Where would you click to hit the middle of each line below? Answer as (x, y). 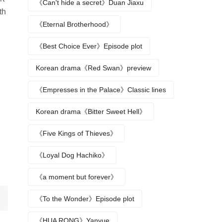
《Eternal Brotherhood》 (74, 24)
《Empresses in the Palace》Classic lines (101, 90)
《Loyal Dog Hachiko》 (72, 155)
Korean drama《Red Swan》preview (93, 68)
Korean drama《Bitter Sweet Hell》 (91, 111)
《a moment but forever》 (77, 177)
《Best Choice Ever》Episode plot (89, 46)
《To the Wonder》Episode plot (85, 199)
